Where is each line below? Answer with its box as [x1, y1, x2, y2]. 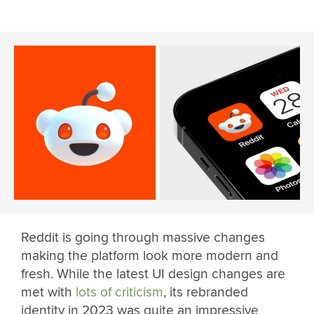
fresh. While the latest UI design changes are [21, 265, 285, 282]
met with [21, 283, 76, 301]
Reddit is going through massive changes [21, 228, 265, 246]
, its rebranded [163, 283, 248, 301]
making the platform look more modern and [21, 247, 278, 264]
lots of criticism [76, 283, 163, 301]
